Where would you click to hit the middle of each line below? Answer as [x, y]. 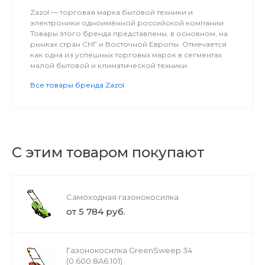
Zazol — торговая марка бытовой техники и [112, 12]
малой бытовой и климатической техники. [109, 65]
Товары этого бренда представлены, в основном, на [129, 33]
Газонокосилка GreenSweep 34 [129, 250]
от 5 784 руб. [96, 211]
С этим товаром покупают [108, 152]
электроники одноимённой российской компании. [128, 23]
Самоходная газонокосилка [122, 197]
